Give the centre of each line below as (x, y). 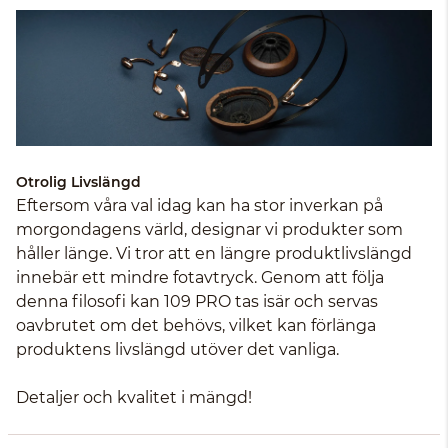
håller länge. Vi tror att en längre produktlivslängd (214, 253)
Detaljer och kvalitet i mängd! (134, 397)
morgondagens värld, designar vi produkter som (209, 229)
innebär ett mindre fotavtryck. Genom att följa (200, 277)
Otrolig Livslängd (78, 181)
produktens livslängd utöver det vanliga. (177, 349)
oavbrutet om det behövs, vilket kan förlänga (196, 325)
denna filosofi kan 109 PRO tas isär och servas (197, 301)
